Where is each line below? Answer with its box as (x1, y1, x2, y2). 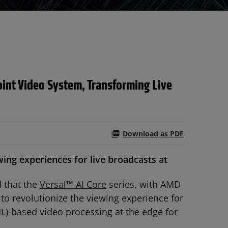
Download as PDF (123, 128, 184, 138)
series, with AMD (106, 178, 181, 190)
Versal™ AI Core (40, 178, 106, 190)
